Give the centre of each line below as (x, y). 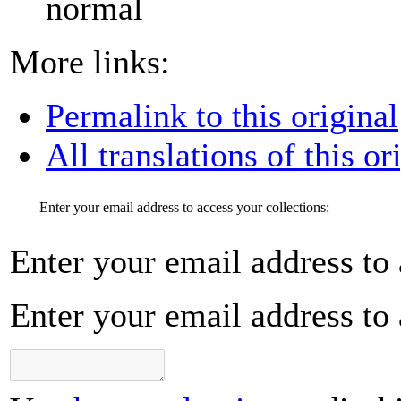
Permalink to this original (222, 115)
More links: (90, 61)
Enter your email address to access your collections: (184, 208)
